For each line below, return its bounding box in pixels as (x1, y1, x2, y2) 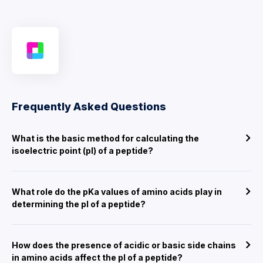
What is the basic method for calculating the (12, 133, 199, 144)
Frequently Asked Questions (12, 100, 166, 113)
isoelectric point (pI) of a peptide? (12, 146, 153, 156)
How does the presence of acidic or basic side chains (12, 240, 236, 251)
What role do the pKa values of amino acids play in (12, 187, 222, 197)
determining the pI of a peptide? (12, 199, 146, 210)
